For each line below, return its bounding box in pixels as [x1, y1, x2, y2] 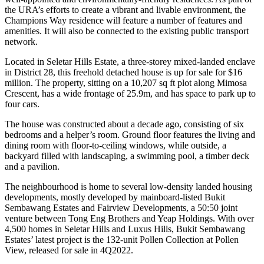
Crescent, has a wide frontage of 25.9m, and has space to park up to [5, 88, 256, 98]
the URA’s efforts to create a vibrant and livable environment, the [5, 4, 246, 15]
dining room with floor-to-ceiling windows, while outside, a [5, 140, 226, 150]
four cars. [5, 98, 39, 109]
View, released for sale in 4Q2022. [5, 245, 133, 255]
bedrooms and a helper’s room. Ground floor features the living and [5, 129, 255, 140]
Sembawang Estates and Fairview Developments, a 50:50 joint [5, 202, 237, 213]
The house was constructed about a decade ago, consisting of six [5, 118, 244, 129]
